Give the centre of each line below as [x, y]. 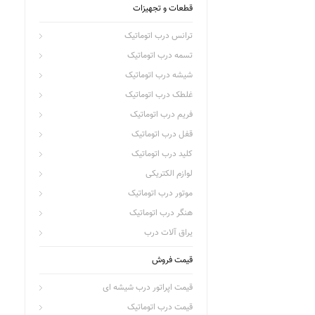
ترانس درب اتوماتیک [159, 36]
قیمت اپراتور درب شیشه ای [148, 288]
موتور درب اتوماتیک [160, 193]
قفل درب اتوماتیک [162, 134]
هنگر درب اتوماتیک [161, 213]
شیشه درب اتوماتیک [159, 75]
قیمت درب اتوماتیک [160, 307]
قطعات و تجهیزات [163, 8]
